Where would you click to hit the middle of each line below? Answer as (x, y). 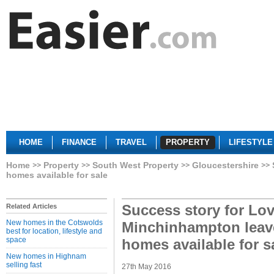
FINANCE (79, 142)
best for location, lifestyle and (54, 231)
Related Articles (31, 206)
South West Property (135, 165)
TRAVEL (131, 142)
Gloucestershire (225, 165)
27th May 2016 (146, 267)
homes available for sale (57, 175)
